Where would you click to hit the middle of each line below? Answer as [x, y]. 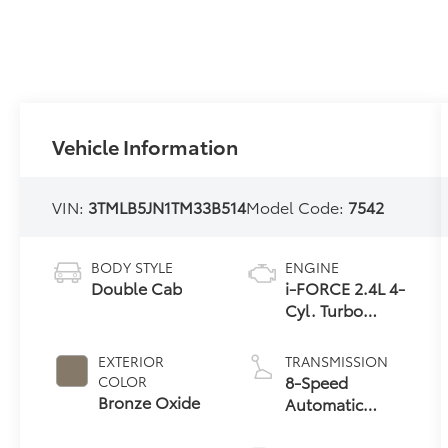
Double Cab [137, 287]
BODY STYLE [132, 266]
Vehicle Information [145, 145]
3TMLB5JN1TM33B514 [167, 206]
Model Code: [297, 206]
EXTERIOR [131, 360]
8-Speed [316, 381]
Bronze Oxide [149, 401]
